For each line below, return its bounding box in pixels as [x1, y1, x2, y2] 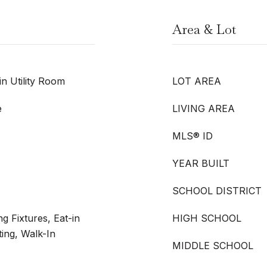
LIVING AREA [172, 103, 235, 114]
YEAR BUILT [172, 157, 229, 169]
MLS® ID [172, 130, 213, 142]
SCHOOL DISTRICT [172, 185, 262, 197]
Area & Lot [172, 21, 236, 38]
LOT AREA [172, 75, 221, 87]
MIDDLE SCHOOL [172, 240, 253, 252]
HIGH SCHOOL [172, 212, 241, 224]
